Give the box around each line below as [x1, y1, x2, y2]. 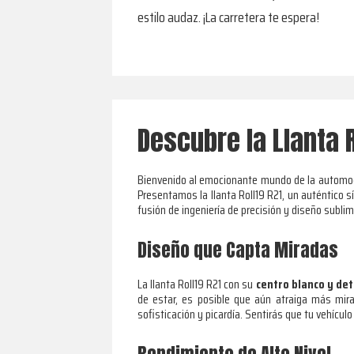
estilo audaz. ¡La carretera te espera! [137, 6, 319, 28]
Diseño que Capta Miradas [137, 236, 338, 265]
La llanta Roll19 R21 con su [137, 274, 256, 295]
